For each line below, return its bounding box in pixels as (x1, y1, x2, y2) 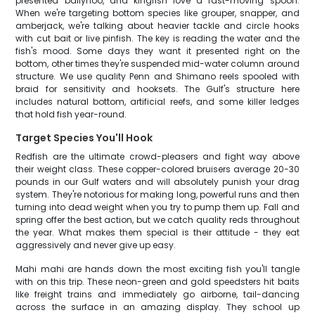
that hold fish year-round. (15, 108, 127, 120)
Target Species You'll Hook (15, 131, 153, 145)
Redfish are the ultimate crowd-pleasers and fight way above (15, 150, 300, 162)
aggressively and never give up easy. (15, 239, 176, 251)
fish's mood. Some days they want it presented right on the (15, 45, 300, 57)
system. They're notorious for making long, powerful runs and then (15, 188, 300, 200)
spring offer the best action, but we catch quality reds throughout (15, 214, 300, 226)
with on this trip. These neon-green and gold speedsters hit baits (15, 276, 300, 288)
